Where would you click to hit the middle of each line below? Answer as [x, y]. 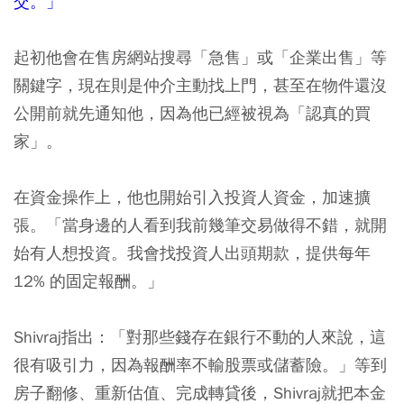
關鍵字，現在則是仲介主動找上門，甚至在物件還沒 [200, 86]
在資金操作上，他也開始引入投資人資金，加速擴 [192, 197]
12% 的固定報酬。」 [88, 281]
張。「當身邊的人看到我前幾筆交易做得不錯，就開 [200, 225]
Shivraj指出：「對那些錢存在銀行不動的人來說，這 [200, 337]
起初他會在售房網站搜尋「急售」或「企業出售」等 [200, 58]
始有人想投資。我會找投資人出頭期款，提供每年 [192, 253]
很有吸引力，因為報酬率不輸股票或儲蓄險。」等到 [200, 365]
